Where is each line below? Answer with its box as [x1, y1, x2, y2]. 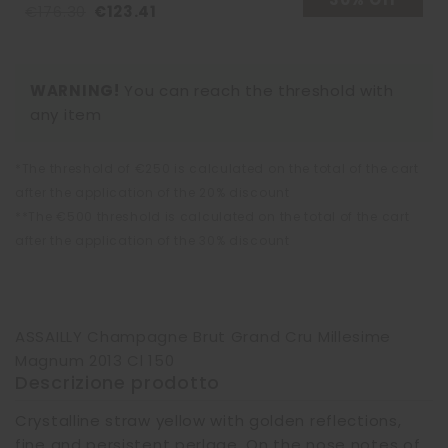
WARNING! [30, 80, 120, 101]
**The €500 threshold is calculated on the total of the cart [15, 208, 410, 225]
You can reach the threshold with [119, 80, 394, 101]
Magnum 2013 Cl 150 [15, 350, 175, 371]
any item [30, 104, 102, 125]
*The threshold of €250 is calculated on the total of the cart [15, 160, 419, 177]
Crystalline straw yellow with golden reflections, [15, 410, 402, 431]
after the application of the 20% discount [15, 184, 290, 201]
